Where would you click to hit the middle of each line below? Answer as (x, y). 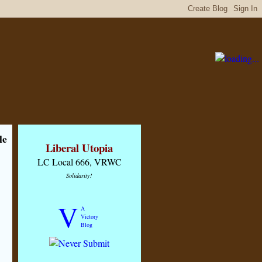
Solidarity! (79, 175)
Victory (89, 216)
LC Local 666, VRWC (79, 162)
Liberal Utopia (79, 147)
